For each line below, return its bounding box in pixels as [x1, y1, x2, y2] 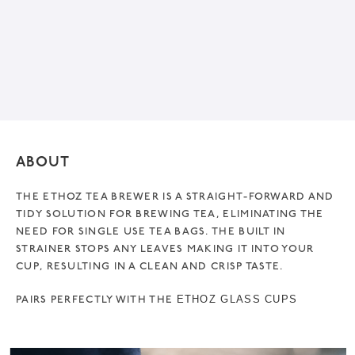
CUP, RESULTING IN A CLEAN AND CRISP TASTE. [16, 259, 284, 273]
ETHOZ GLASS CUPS [176, 292, 298, 305]
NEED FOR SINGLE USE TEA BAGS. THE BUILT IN [16, 224, 286, 238]
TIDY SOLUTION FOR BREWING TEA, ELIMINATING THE [16, 207, 324, 220]
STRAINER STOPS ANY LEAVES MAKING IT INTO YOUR [16, 242, 315, 255]
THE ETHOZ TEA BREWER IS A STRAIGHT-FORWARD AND [16, 189, 334, 203]
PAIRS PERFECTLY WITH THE [16, 292, 177, 306]
